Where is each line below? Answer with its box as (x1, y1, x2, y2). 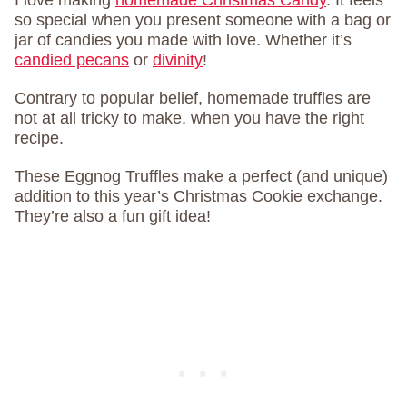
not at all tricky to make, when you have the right (15, 109, 364, 127)
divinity (153, 51, 203, 69)
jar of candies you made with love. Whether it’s (15, 31, 352, 49)
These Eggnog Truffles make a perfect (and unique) (15, 167, 388, 185)
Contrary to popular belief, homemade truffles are (15, 89, 371, 107)
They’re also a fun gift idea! (15, 207, 211, 225)
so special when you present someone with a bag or (15, 11, 391, 29)
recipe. (15, 129, 64, 147)
